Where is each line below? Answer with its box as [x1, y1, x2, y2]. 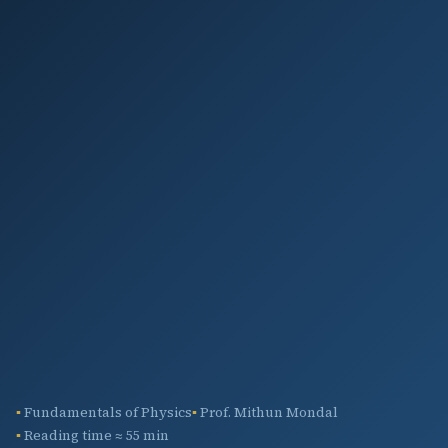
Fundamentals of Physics [24, 402, 192, 422]
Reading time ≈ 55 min [24, 425, 169, 445]
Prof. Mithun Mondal [200, 402, 338, 422]
